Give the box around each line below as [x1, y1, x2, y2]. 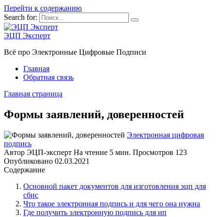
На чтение [74, 148, 108, 156]
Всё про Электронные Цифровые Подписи [4, 48, 146, 56]
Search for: [4, 13, 37, 21]
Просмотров [133, 148, 173, 156]
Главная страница [4, 90, 62, 98]
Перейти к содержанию [4, 4, 82, 12]
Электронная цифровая [127, 130, 204, 139]
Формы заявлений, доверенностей [4, 108, 184, 121]
